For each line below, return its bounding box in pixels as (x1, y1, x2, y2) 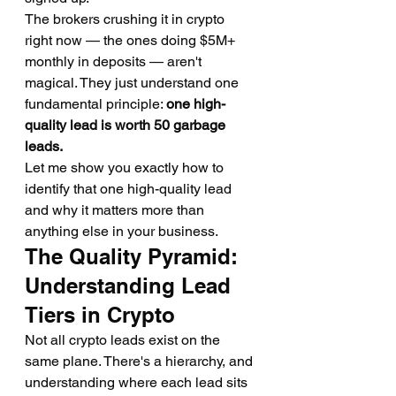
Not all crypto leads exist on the (25, 331, 224, 348)
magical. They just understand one (25, 74, 242, 91)
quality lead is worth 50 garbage (25, 117, 229, 133)
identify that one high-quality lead (25, 180, 235, 197)
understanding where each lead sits (25, 374, 251, 391)
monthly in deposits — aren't (25, 53, 205, 70)
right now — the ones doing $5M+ (25, 32, 239, 49)
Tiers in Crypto (25, 302, 175, 327)
